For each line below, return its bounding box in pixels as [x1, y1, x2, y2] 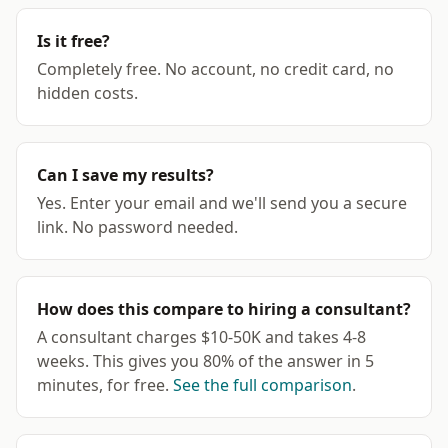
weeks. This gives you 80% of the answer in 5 [37, 350, 374, 372]
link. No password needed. [37, 216, 238, 238]
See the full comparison [173, 374, 352, 396]
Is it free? [37, 30, 110, 52]
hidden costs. [37, 82, 138, 104]
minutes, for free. [37, 374, 173, 396]
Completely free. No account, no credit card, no [37, 58, 394, 80]
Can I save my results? [37, 164, 214, 186]
